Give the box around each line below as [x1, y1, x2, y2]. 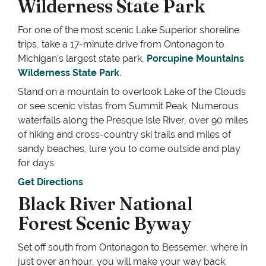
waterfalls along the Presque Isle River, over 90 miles [18, 115, 248, 126]
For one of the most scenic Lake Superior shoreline [18, 24, 239, 36]
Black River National [18, 193, 192, 216]
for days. [18, 157, 58, 169]
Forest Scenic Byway [18, 213, 191, 235]
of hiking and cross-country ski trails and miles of [18, 129, 231, 141]
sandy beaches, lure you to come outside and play [18, 143, 240, 155]
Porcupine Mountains [147, 53, 244, 65]
